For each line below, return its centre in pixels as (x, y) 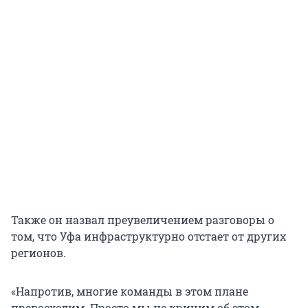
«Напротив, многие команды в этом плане (130, 291)
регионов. (38, 252)
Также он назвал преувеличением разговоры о (143, 219)
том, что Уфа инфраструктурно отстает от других (148, 236)
